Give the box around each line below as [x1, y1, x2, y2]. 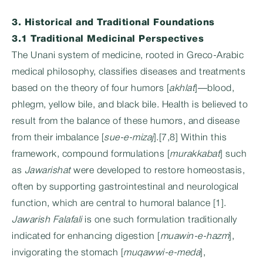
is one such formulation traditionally [82, 216, 237, 224]
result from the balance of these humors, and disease [12, 117, 240, 126]
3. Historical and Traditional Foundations [12, 19, 215, 27]
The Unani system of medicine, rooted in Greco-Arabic [12, 52, 244, 60]
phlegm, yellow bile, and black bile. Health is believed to [12, 101, 248, 109]
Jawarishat [24, 167, 71, 175]
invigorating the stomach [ [12, 249, 123, 257]
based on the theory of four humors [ [12, 85, 169, 93]
